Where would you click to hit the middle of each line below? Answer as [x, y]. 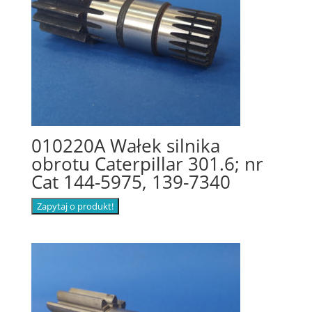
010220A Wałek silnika [125, 145]
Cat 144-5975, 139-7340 [131, 181]
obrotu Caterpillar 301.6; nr [147, 163]
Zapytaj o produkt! [75, 206]
